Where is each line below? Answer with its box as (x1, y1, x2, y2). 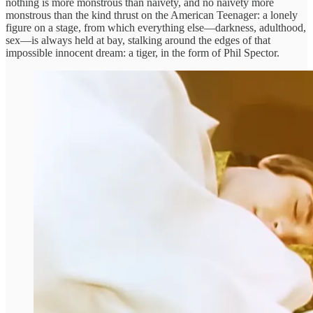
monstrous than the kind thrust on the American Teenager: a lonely (6, 8, 298, 21)
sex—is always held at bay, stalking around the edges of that (6, 34, 270, 46)
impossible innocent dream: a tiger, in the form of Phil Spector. (6, 46, 279, 59)
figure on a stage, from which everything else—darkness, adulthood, (6, 21, 306, 34)
